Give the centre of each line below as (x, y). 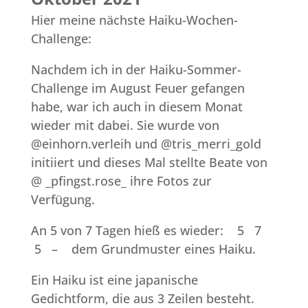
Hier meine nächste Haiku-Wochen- (134, 20)
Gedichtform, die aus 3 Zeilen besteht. (142, 298)
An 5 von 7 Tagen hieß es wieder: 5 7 (147, 230)
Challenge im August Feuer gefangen (137, 88)
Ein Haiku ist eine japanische (114, 279)
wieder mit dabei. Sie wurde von (126, 125)
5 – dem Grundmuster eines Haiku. (143, 249)
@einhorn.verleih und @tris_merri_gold (146, 143)
